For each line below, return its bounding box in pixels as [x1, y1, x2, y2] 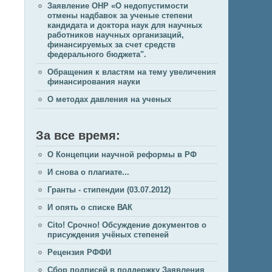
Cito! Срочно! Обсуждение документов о [47, 220, 206, 229]
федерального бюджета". [47, 50, 146, 59]
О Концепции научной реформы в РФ [47, 150, 197, 159]
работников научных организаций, [47, 30, 184, 39]
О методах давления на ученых [47, 95, 171, 104]
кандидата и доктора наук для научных [47, 21, 202, 30]
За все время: [36, 129, 120, 142]
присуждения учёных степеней [47, 230, 169, 239]
